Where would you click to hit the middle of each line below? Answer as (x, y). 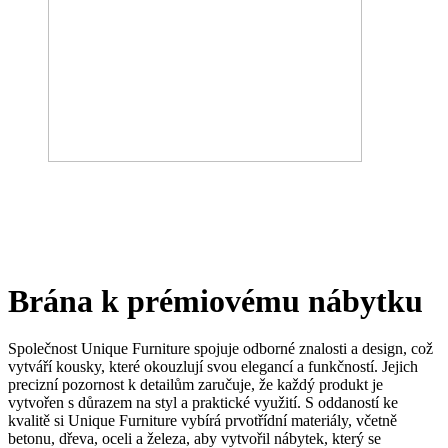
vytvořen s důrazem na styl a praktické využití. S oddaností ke (203, 403)
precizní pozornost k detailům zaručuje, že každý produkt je (195, 385)
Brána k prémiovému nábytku (223, 301)
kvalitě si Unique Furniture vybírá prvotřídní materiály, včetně (202, 421)
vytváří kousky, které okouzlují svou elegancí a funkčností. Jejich (213, 367)
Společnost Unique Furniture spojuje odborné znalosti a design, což (220, 349)
